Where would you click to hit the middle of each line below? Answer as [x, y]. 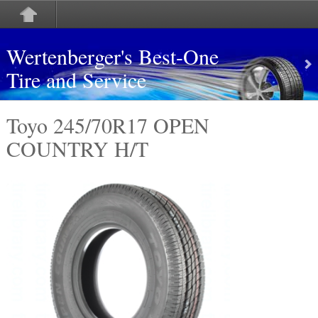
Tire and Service [76, 79]
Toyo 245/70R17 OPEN [108, 125]
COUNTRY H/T [77, 148]
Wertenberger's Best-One [112, 56]
